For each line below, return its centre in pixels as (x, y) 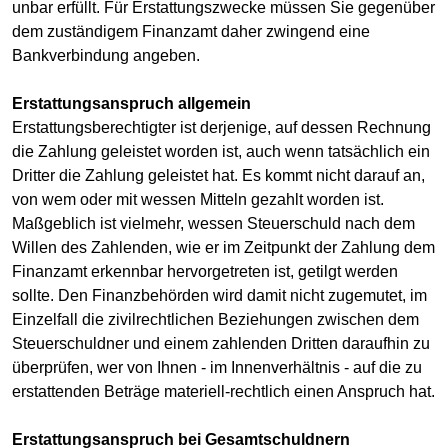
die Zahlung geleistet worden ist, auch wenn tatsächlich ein (221, 151)
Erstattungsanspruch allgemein (131, 103)
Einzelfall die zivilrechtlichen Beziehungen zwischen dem (215, 319)
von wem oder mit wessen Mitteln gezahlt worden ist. (198, 199)
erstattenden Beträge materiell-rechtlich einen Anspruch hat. (223, 391)
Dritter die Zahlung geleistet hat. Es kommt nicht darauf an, (218, 175)
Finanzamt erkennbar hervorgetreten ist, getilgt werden (205, 271)
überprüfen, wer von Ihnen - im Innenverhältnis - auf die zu (217, 367)
